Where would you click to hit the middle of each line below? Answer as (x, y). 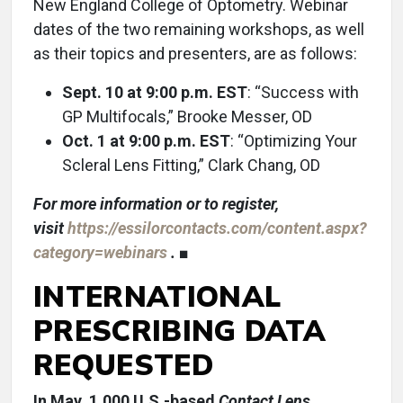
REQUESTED (123, 364)
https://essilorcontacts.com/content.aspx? (217, 228)
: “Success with (303, 92)
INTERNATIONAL (157, 296)
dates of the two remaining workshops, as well (199, 29)
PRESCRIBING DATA (180, 330)
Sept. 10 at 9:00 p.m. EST (155, 92)
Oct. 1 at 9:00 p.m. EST (146, 141)
